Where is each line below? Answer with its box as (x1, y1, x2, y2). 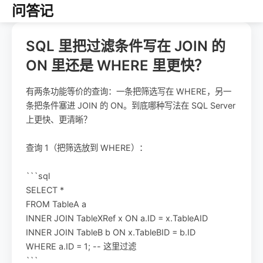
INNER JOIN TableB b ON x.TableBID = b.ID (26, 227, 195, 237)
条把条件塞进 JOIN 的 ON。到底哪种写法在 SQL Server (26, 100, 235, 110)
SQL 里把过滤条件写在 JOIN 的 (26, 38, 225, 55)
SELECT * (26, 185, 64, 195)
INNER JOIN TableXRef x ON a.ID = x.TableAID (26, 213, 208, 223)
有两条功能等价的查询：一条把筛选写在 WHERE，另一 (26, 86, 231, 96)
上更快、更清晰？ (26, 114, 92, 124)
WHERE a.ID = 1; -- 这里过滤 (26, 241, 136, 251)
